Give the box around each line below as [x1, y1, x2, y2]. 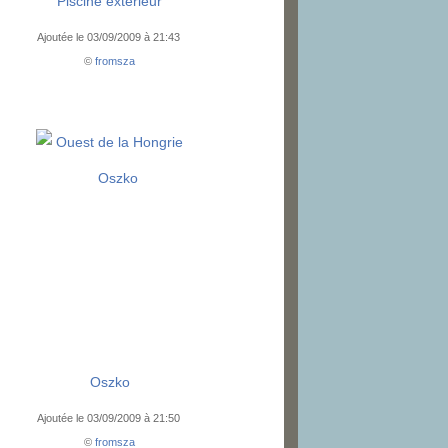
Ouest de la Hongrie [56, 134, 184, 151]
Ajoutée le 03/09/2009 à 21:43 [36, 31, 183, 44]
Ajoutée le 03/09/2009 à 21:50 [36, 412, 183, 425]
